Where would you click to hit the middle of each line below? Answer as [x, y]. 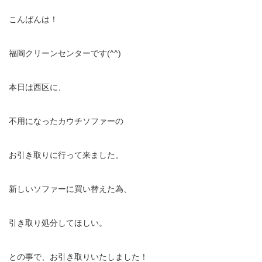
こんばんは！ [33, 20]
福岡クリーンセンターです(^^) [65, 54]
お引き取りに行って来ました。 [66, 155]
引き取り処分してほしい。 [58, 223]
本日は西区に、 [37, 87]
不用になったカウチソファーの [66, 121]
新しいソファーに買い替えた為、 [70, 189]
